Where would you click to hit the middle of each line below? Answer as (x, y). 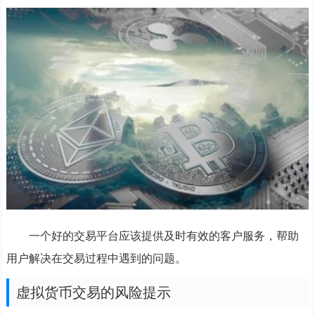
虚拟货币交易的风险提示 (93, 293)
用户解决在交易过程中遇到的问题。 (96, 259)
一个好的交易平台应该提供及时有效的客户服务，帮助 (163, 236)
